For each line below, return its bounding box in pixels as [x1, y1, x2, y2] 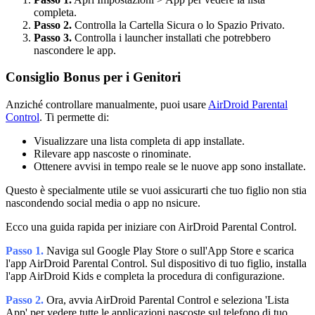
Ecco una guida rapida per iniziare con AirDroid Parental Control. [6, 221, 297, 233]
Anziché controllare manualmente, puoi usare [6, 98, 208, 111]
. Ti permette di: [39, 111, 109, 124]
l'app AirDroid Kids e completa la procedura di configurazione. [6, 270, 285, 283]
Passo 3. [34, 31, 72, 44]
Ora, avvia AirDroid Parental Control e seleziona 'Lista [46, 294, 289, 307]
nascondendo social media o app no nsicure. [6, 197, 200, 210]
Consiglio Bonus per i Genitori [6, 70, 181, 85]
